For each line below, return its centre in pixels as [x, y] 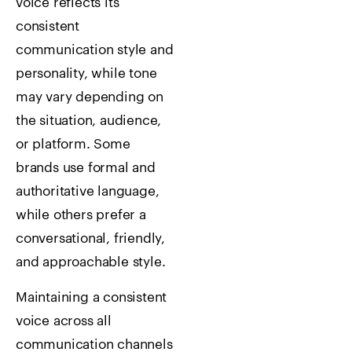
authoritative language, [88, 192]
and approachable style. [91, 262]
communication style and [95, 50]
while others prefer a [81, 215]
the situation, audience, [89, 121]
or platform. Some [73, 145]
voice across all [64, 321]
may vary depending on [90, 97]
